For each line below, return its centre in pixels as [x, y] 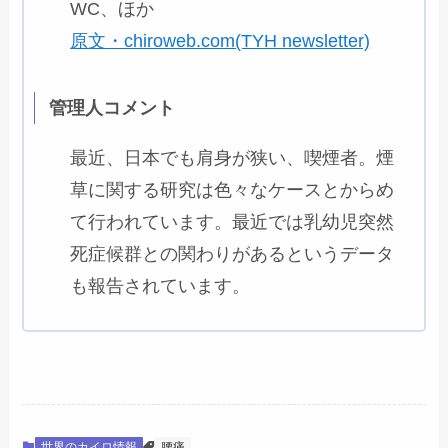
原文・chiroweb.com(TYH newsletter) [220, 40]
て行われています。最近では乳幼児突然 [232, 222]
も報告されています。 [160, 286]
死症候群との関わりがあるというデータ [232, 254]
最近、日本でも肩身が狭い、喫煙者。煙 [232, 158]
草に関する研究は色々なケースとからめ [232, 190]
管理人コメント [111, 108]
